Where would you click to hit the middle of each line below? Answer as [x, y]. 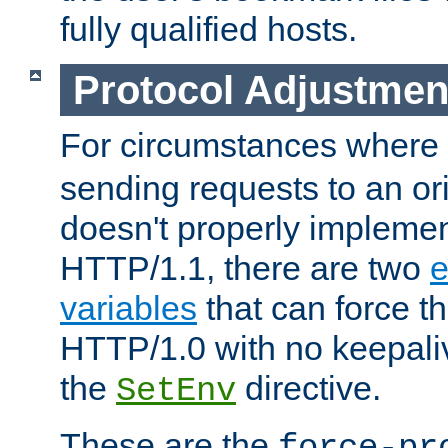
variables [128, 308]
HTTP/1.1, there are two [245, 268]
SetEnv [176, 391]
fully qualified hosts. [208, 28]
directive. [308, 388]
